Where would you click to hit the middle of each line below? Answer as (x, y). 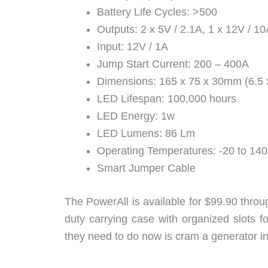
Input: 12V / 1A (133, 47)
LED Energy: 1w (136, 116)
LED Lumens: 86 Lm (146, 134)
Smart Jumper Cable (146, 168)
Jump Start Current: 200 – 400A (173, 64)
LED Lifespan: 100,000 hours (167, 99)
